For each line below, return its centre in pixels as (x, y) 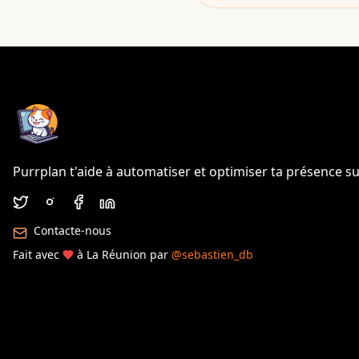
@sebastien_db (212, 254)
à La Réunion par (123, 254)
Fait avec (36, 254)
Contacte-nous (73, 230)
